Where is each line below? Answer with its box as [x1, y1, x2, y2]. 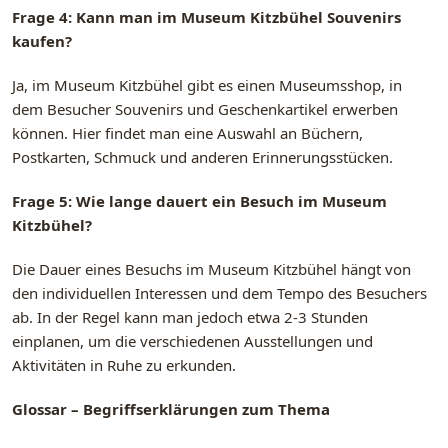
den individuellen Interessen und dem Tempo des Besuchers [12, 282, 427, 303]
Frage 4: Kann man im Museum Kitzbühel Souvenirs [12, 6, 401, 27]
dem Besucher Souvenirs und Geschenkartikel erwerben [12, 98, 398, 119]
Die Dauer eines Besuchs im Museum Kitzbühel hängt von [12, 258, 411, 279]
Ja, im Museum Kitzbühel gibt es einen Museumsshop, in [12, 74, 402, 95]
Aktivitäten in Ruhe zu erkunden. [12, 354, 236, 375]
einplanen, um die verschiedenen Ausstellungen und [12, 330, 373, 351]
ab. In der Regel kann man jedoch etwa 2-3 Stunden [12, 306, 368, 327]
